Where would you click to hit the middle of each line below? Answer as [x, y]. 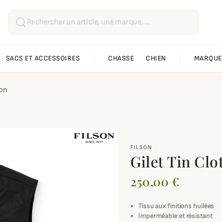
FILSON [141, 148]
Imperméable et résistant [175, 216]
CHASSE [121, 58]
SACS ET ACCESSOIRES [43, 58]
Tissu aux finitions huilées [177, 206]
